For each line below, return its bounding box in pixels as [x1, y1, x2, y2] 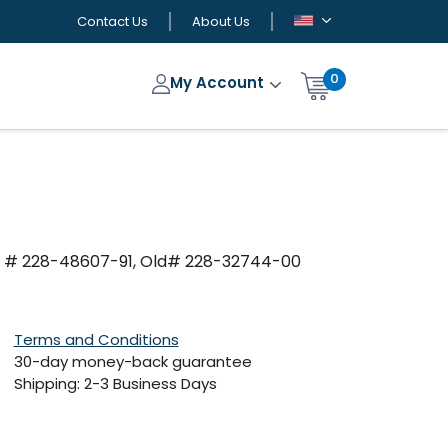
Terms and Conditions [13, 329, 179, 350]
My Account [170, 72, 269, 94]
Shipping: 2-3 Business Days [13, 373, 217, 394]
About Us [192, 12, 251, 31]
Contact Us [77, 12, 149, 31]
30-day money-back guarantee [13, 351, 252, 372]
